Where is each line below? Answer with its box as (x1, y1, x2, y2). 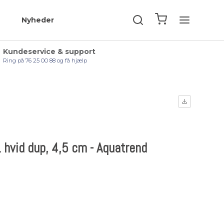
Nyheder (21, 15, 54, 24)
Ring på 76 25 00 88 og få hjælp (3, 57, 87, 64)
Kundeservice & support (3, 47, 95, 56)
